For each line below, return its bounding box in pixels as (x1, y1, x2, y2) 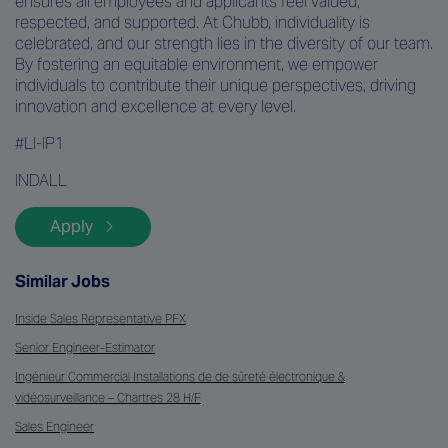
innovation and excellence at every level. (15, 95, 296, 117)
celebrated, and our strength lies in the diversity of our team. (15, 32, 433, 54)
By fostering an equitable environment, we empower (15, 53, 378, 75)
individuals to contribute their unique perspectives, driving (15, 74, 416, 96)
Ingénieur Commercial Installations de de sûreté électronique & (15, 368, 345, 384)
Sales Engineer (15, 418, 94, 434)
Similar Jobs (15, 270, 110, 292)
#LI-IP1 (15, 132, 64, 154)
